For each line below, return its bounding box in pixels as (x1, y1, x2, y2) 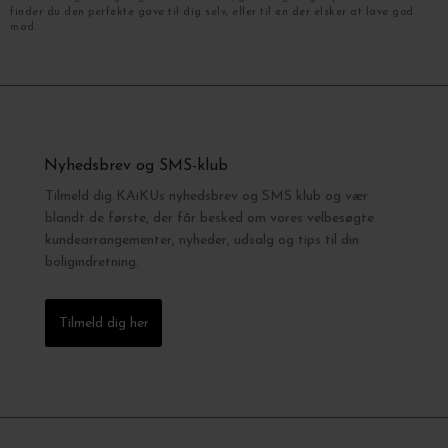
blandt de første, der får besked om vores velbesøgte (45, 211, 374, 226)
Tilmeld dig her (59, 316, 149, 331)
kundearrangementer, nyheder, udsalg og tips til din (45, 233, 359, 248)
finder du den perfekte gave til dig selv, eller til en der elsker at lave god (10, 7, 414, 18)
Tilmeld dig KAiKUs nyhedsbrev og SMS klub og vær (45, 189, 368, 204)
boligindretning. (45, 255, 139, 270)
